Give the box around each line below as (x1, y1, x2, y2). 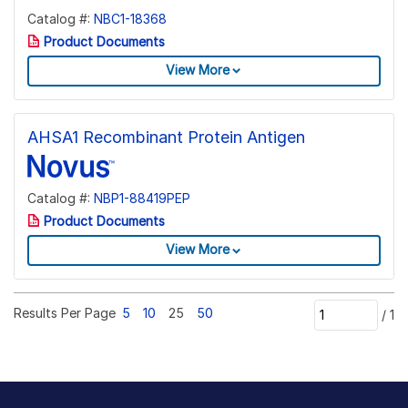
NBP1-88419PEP (94, 189, 190, 206)
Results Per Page (14, 304, 116, 321)
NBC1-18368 (94, 10, 167, 26)
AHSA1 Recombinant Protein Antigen (27, 127, 305, 147)
